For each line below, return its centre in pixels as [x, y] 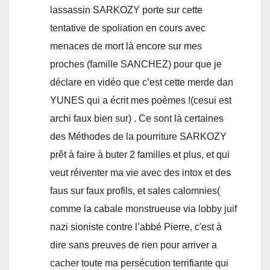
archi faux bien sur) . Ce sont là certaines [137, 119]
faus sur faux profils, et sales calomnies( [135, 191]
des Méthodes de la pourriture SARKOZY [138, 137]
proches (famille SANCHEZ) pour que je [136, 64]
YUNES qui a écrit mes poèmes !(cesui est [141, 101]
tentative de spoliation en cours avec [128, 28]
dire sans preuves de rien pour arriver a [133, 245]
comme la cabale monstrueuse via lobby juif [143, 209]
